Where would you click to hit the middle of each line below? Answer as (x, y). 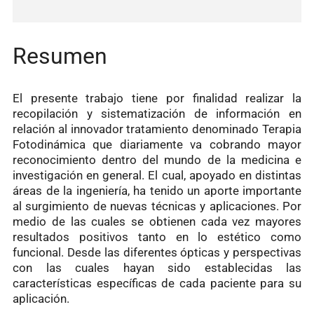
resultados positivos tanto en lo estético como (157, 237)
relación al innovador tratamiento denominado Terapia (157, 129)
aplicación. (41, 298)
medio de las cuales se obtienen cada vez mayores (157, 221)
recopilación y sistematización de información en (157, 113)
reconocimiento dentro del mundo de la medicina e (157, 159)
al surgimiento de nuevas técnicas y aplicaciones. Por (157, 206)
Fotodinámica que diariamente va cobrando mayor (157, 144)
